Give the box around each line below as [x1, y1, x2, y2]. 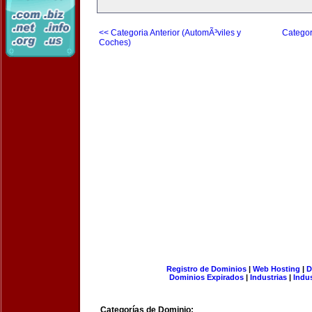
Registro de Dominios [166, 265, 247, 273]
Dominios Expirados [169, 273, 244, 281]
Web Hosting [252, 265, 300, 273]
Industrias [250, 273, 287, 281]
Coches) [99, 38, 131, 47]
